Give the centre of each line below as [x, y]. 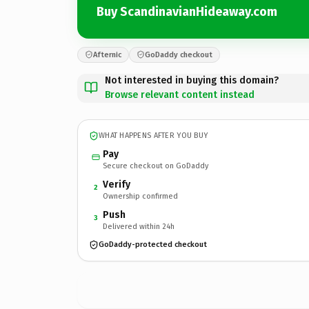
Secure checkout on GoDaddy [156, 166]
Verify [117, 184]
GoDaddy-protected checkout [153, 245]
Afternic [107, 54]
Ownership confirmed [140, 196]
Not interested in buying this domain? [192, 80]
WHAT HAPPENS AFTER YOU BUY [153, 136]
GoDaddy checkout [179, 54]
